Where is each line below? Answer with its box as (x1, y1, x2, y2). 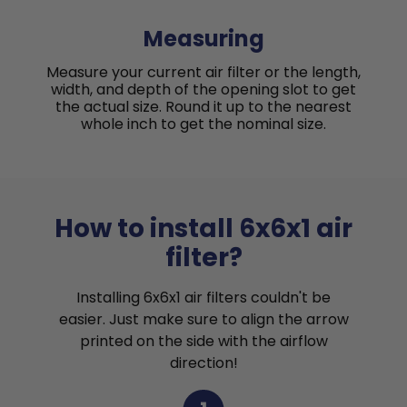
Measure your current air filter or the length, (46, 61, 361, 83)
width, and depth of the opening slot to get (51, 78, 356, 100)
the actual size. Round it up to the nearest (55, 95, 352, 117)
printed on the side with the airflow (79, 330, 328, 352)
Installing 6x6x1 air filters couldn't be (76, 286, 331, 308)
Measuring (143, 23, 264, 54)
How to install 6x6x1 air (55, 210, 352, 246)
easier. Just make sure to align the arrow (58, 308, 349, 330)
